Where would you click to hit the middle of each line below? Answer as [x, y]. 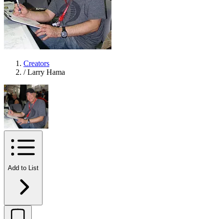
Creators [36, 63]
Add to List [23, 168]
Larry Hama [46, 72]
